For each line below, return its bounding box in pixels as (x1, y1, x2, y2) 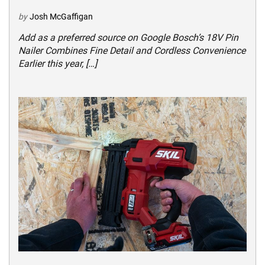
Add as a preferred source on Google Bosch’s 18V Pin (18, 31, 238, 43)
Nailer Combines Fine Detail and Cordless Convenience (18, 44, 245, 56)
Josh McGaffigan (30, 11, 93, 21)
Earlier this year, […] (18, 57, 97, 69)
